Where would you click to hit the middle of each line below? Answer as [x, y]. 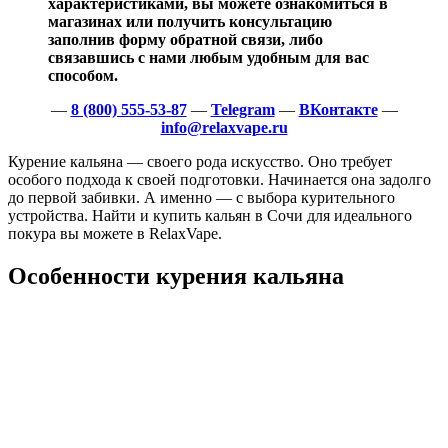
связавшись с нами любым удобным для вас [208, 57]
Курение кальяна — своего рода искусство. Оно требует [200, 161]
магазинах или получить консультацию [190, 21]
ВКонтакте [338, 109]
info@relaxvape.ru [224, 127]
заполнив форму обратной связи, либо [185, 39]
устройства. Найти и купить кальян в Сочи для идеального [210, 215]
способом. [83, 75]
